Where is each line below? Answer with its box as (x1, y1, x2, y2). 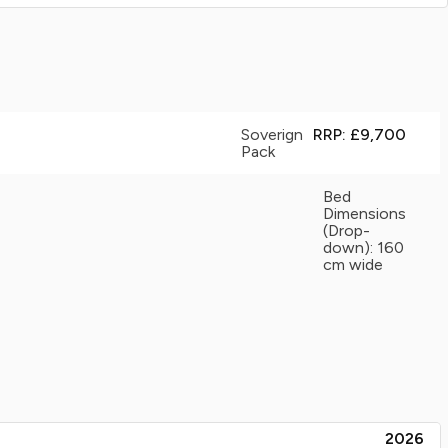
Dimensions (323, 204, 406, 223)
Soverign (241, 125, 303, 144)
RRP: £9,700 (313, 125, 406, 144)
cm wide (323, 255, 383, 274)
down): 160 (323, 238, 404, 257)
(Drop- (323, 221, 370, 240)
